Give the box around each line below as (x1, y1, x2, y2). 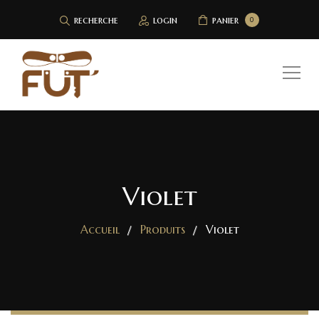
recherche (73, 14, 118, 26)
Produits (140, 222, 185, 236)
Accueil (80, 222, 120, 236)
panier (211, 14, 239, 26)
